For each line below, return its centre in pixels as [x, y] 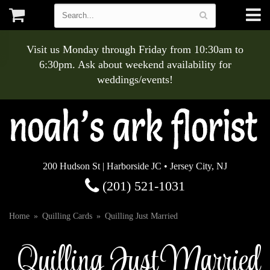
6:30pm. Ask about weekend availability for [135, 64]
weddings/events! [135, 80]
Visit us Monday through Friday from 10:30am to [135, 49]
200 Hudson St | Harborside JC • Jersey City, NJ [135, 166]
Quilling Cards [67, 216]
